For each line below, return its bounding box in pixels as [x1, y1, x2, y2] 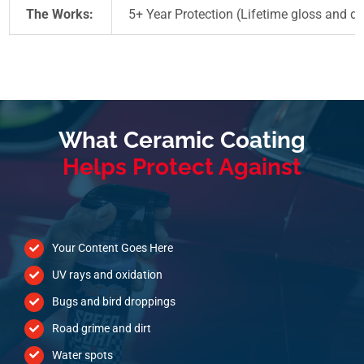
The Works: [26, 6, 94, 23]
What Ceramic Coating [58, 127, 305, 154]
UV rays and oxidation [51, 268, 162, 282]
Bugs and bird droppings [51, 295, 175, 309]
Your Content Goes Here [51, 241, 173, 255]
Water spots [51, 348, 113, 362]
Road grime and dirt [51, 321, 151, 335]
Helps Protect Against [63, 154, 301, 181]
